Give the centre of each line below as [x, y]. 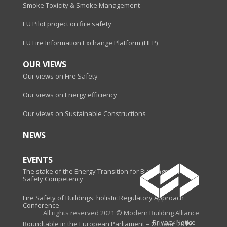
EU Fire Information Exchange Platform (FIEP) [90, 43]
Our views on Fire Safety [60, 76]
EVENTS [38, 160]
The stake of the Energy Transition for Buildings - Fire [104, 172]
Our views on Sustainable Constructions [84, 114]
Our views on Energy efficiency [70, 95]
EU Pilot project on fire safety [67, 24]
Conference [41, 205]
